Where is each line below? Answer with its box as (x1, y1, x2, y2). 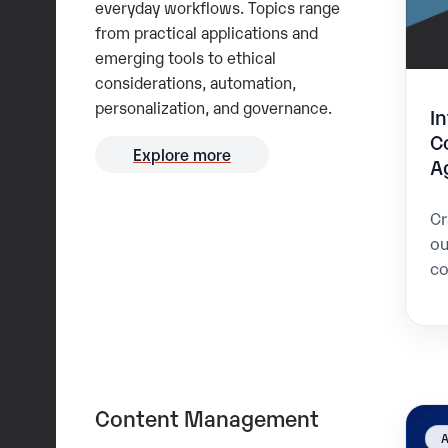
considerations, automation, (94, 70, 296, 93)
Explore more (133, 143, 232, 166)
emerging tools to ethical (94, 45, 276, 68)
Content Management (94, 403, 319, 433)
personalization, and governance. (94, 95, 332, 118)
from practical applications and (94, 20, 318, 43)
